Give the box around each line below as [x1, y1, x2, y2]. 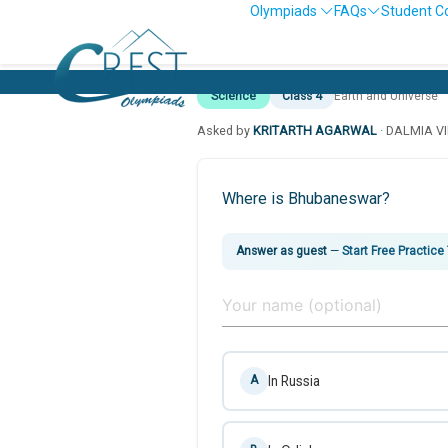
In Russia [268, 372, 320, 389]
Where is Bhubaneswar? [222, 188, 390, 208]
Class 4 [282, 89, 322, 103]
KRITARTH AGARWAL [253, 122, 377, 138]
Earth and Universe [334, 89, 438, 103]
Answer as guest [236, 243, 327, 258]
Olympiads [250, 3, 320, 19]
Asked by [197, 122, 253, 138]
